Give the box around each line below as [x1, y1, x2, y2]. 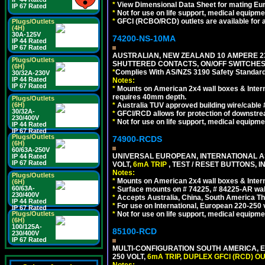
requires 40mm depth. [112, 93, 186, 101]
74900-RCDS [112, 134, 162, 144]
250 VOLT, [112, 253, 147, 261]
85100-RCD [112, 227, 157, 236]
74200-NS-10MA [112, 34, 176, 43]
